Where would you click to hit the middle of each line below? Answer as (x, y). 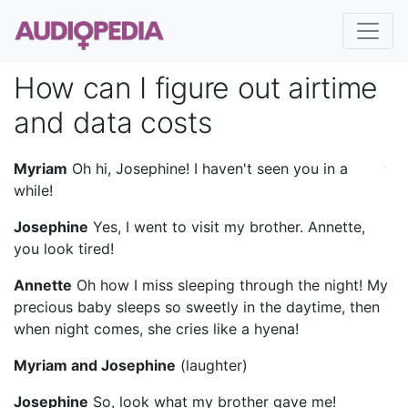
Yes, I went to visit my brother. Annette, (227, 226)
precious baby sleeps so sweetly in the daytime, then (197, 306)
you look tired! (64, 248)
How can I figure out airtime (196, 88)
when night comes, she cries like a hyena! (156, 328)
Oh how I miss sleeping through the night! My (230, 285)
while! (33, 190)
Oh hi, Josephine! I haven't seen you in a (208, 168)
